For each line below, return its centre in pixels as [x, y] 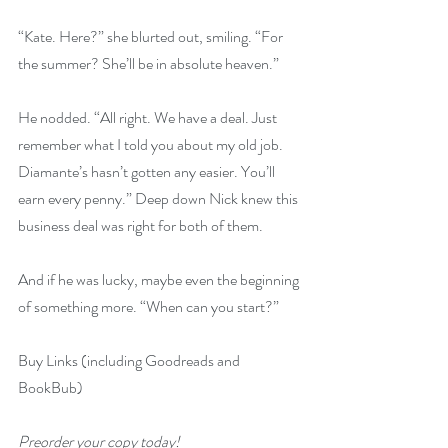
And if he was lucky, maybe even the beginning [160, 279]
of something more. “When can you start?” [148, 306]
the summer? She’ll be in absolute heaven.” [148, 63]
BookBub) [50, 387]
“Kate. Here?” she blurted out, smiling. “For [152, 36]
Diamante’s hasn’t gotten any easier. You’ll [148, 171]
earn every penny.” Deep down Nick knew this [159, 198]
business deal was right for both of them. [140, 225]
